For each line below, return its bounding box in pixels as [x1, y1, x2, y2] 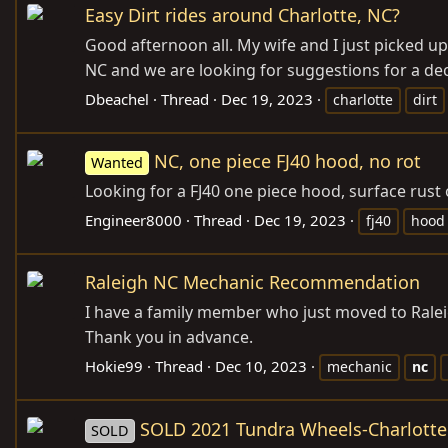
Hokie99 [85, 356, 143, 377]
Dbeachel [85, 89, 149, 110]
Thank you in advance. [85, 326, 253, 349]
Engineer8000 [85, 210, 182, 231]
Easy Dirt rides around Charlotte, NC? [85, 3, 400, 28]
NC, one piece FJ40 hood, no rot [154, 149, 422, 174]
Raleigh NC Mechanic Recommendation [85, 270, 420, 295]
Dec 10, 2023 [215, 356, 307, 377]
